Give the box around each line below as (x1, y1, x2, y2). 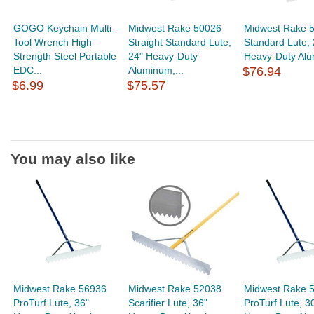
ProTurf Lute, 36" (13, 297, 90, 308)
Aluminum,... (128, 64, 184, 76)
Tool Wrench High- (13, 36, 96, 48)
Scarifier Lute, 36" (128, 297, 208, 308)
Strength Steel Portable (13, 50, 117, 62)
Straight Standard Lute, (128, 36, 232, 48)
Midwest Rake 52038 (128, 283, 222, 294)
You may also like (11, 151, 135, 167)
